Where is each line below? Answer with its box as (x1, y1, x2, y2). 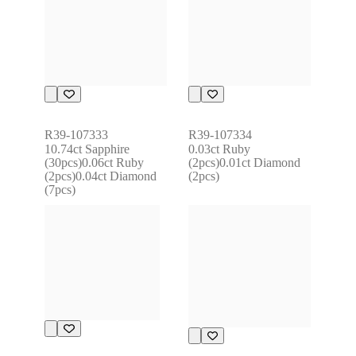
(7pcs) (44, 183, 76, 197)
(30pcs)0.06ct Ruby (44, 156, 145, 170)
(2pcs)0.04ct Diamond (44, 169, 157, 184)
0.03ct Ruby (188, 142, 250, 157)
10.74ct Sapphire (44, 142, 130, 157)
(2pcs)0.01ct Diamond (188, 156, 300, 170)
